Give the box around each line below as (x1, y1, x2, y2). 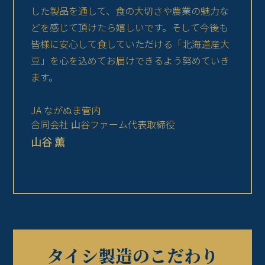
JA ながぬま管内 (31, 102, 101, 117)
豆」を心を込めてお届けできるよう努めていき (31, 53, 230, 67)
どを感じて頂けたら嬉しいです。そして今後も (31, 20, 229, 34)
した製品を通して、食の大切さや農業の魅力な (31, 3, 230, 18)
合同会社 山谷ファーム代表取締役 (31, 117, 176, 131)
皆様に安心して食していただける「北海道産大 (31, 36, 230, 51)
